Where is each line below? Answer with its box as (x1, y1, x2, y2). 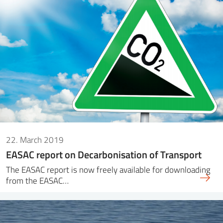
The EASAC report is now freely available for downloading (6, 164, 211, 176)
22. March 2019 (6, 134, 64, 146)
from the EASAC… (6, 175, 69, 187)
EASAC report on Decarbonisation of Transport (6, 147, 202, 162)
